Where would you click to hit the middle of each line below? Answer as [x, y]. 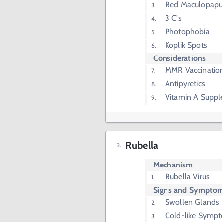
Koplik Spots [186, 45]
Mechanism [173, 165]
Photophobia [187, 32]
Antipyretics [185, 84]
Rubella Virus [187, 177]
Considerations [180, 58]
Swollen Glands [192, 202]
